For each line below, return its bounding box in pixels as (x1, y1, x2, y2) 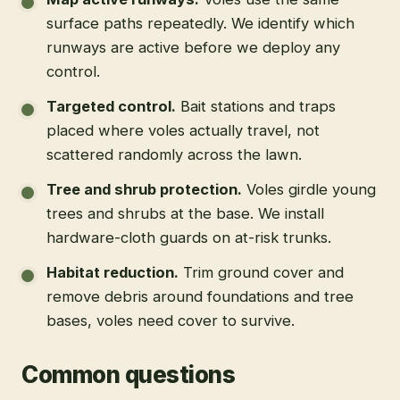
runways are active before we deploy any (46, 37, 340, 56)
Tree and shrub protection (46, 179, 237, 198)
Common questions (21, 360, 236, 388)
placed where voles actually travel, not (46, 121, 320, 139)
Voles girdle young (246, 179, 376, 198)
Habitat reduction (46, 262, 174, 281)
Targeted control (46, 96, 171, 115)
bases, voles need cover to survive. (46, 311, 295, 329)
